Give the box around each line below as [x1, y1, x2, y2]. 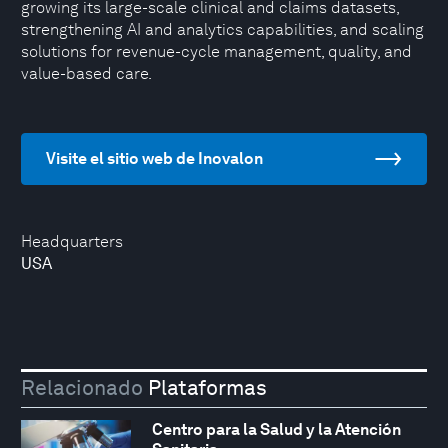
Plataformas [143, 375, 267, 401]
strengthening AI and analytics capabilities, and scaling [21, 20, 424, 39]
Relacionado [21, 375, 143, 401]
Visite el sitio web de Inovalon [46, 149, 263, 168]
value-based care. [21, 64, 152, 83]
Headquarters [21, 232, 123, 251]
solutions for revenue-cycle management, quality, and [21, 42, 412, 61]
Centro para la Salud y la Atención [151, 419, 401, 439]
